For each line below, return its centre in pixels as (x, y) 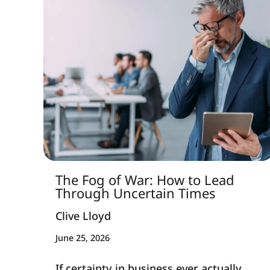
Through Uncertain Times (136, 193)
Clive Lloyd (83, 215)
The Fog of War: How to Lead (145, 180)
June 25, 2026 (83, 238)
